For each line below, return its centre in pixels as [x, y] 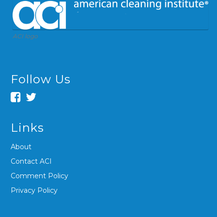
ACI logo [25, 36]
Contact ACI [31, 161]
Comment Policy [40, 176]
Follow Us [41, 79]
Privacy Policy [34, 190]
